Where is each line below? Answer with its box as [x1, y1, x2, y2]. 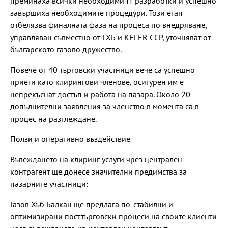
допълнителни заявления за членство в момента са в [10, 101, 199, 111]
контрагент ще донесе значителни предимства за [10, 166, 187, 177]
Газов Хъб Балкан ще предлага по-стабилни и [10, 198, 173, 209]
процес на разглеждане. [10, 113, 97, 124]
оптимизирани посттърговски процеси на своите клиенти [10, 211, 217, 221]
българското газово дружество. [10, 44, 122, 54]
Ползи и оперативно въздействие [10, 133, 130, 144]
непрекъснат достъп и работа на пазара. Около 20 [10, 89, 190, 99]
